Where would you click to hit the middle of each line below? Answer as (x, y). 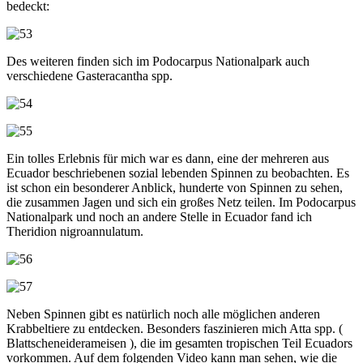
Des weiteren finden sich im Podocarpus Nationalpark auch (158, 61)
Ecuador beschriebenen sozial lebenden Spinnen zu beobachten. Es (178, 173)
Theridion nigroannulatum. (75, 231)
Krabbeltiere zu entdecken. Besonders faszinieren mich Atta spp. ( (175, 328)
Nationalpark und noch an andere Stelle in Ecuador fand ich (159, 216)
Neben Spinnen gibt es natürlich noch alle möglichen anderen (163, 314)
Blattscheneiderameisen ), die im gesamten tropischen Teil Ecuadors (179, 343)
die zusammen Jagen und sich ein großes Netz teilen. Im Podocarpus (181, 202)
